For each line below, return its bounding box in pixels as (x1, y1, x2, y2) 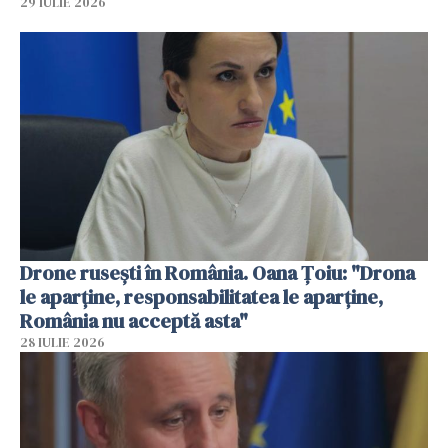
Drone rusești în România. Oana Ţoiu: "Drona (20, 259, 415, 288)
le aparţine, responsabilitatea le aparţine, (20, 283, 383, 312)
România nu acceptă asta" (20, 307, 248, 336)
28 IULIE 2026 (20, 334, 105, 352)
